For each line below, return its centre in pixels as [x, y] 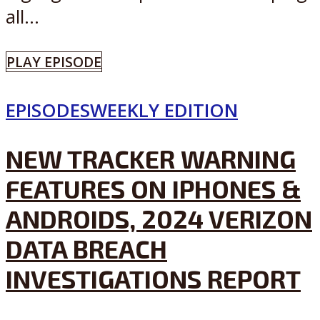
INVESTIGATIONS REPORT [153, 279]
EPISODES [48, 111]
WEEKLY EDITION [164, 111]
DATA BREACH [86, 249]
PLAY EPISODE [54, 62]
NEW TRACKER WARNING [151, 159]
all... [22, 17]
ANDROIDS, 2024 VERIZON [159, 219]
